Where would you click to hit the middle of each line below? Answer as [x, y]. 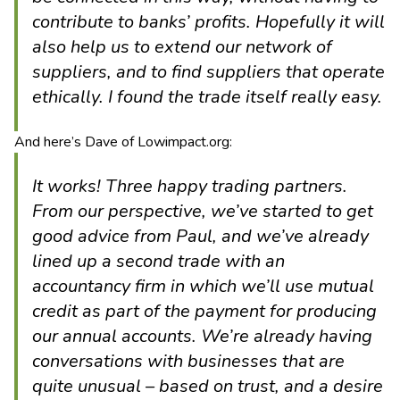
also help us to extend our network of [182, 47]
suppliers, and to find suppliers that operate [208, 72]
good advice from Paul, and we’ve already [200, 236]
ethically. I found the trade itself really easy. [207, 97]
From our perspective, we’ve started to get [203, 211]
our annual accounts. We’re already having [202, 336]
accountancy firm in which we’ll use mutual [203, 286]
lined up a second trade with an [158, 261]
